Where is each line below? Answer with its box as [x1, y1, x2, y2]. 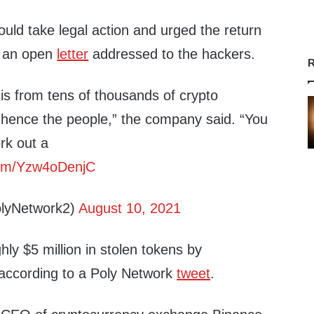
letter [57, 46, 89, 62]
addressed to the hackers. [88, 46, 256, 62]
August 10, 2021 [78, 200, 182, 216]
